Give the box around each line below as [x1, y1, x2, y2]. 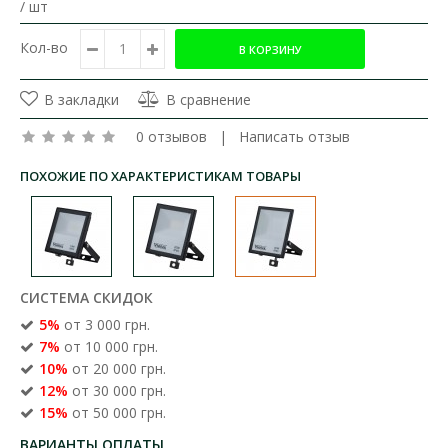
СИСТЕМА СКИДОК [20, 287, 153, 307]
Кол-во [20, 37, 68, 57]
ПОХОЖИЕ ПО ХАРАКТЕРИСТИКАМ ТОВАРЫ [20, 166, 301, 185]
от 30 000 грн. [68, 380, 166, 400]
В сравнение [166, 89, 251, 109]
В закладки [44, 89, 119, 109]
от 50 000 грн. [68, 402, 166, 422]
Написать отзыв [239, 126, 350, 146]
